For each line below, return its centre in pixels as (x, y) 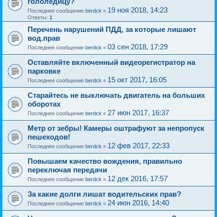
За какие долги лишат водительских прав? (104, 194)
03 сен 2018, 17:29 (138, 47)
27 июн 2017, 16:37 (138, 113)
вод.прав (44, 38)
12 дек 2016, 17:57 (138, 178)
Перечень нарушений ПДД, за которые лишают (112, 29)
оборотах (44, 104)
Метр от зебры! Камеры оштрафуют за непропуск (116, 128)
